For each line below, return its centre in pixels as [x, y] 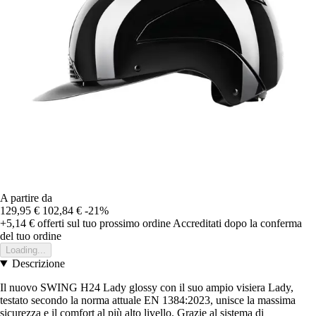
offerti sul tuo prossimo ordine [103, 224]
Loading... [26, 250]
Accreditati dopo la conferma [237, 224]
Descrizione [38, 264]
